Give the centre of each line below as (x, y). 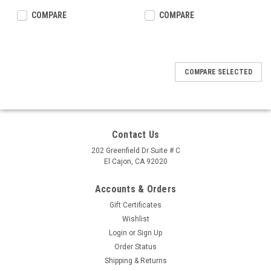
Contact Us (135, 135)
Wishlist (135, 219)
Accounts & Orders (135, 189)
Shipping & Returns (135, 261)
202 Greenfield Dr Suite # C (135, 151)
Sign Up (150, 233)
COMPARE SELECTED (218, 72)
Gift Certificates (135, 205)
